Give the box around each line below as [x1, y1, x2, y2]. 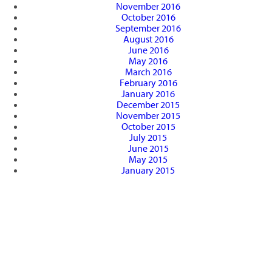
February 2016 [119, 76, 177, 89]
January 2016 [121, 87, 175, 100]
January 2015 [121, 164, 175, 177]
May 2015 [129, 153, 168, 166]
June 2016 [127, 44, 169, 56]
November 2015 [116, 109, 180, 122]
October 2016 [121, 11, 175, 24]
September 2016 [115, 22, 181, 35]
